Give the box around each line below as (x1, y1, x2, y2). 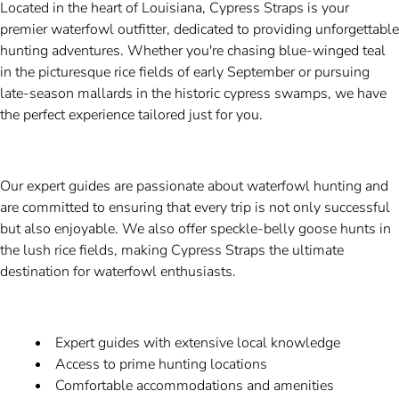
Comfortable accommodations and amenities (55, 376, 334, 396)
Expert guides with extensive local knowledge (55, 333, 340, 354)
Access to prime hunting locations (55, 354, 267, 375)
